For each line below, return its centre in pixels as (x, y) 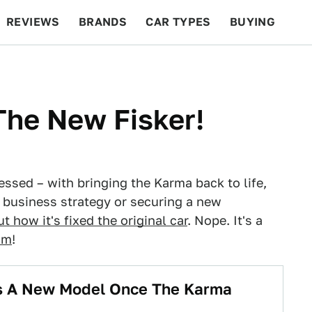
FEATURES (262, 67)
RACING (139, 67)
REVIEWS (33, 22)
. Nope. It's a (225, 220)
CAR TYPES (178, 22)
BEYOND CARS (56, 67)
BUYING (252, 22)
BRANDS (103, 22)
